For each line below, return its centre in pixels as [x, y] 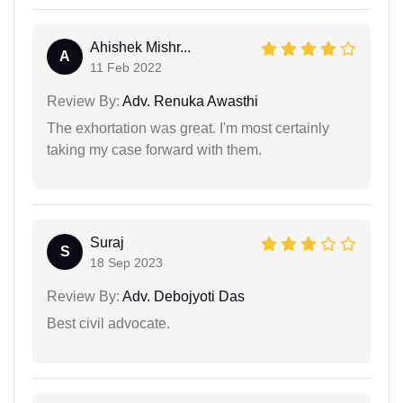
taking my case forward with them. [154, 150]
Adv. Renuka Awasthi [189, 102]
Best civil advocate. [108, 324]
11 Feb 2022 [126, 68]
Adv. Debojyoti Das [182, 297]
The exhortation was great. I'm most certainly [188, 129]
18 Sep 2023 [126, 263]
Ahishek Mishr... [140, 48]
